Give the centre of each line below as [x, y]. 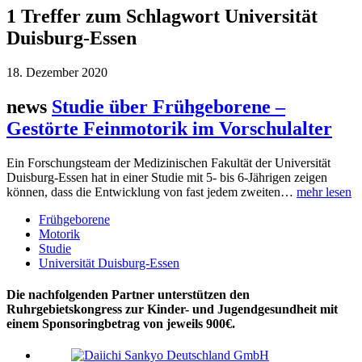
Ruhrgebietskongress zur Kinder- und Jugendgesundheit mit [172, 309]
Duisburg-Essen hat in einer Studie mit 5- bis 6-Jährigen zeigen [167, 177]
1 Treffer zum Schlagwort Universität [162, 16]
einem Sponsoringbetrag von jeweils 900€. [121, 323]
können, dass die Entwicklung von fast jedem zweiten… [152, 192]
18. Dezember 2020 [57, 72]
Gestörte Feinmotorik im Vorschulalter [169, 128]
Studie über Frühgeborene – [168, 106]
